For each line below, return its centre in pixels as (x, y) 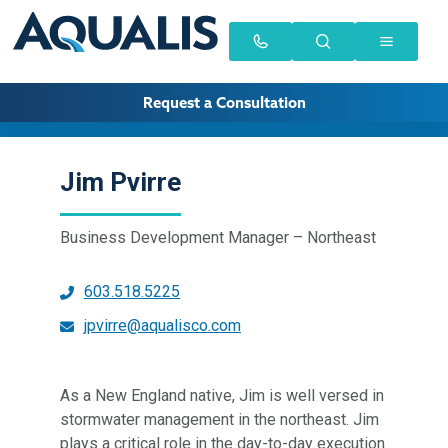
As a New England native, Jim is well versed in (222, 395)
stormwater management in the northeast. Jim (219, 419)
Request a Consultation (224, 102)
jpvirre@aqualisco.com (162, 325)
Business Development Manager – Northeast (218, 237)
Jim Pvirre (120, 182)
